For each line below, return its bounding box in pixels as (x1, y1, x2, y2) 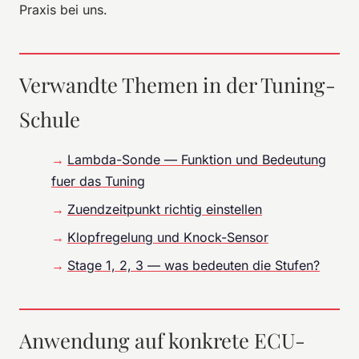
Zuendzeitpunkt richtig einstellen (67, 200, 262, 217)
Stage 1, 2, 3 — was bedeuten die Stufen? (67, 256, 320, 273)
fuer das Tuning (51, 172, 145, 189)
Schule (19, 104, 80, 132)
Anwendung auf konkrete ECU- (19, 325, 305, 353)
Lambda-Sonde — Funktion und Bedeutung (67, 151, 326, 167)
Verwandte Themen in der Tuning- (19, 70, 336, 98)
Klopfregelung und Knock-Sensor (67, 228, 268, 245)
